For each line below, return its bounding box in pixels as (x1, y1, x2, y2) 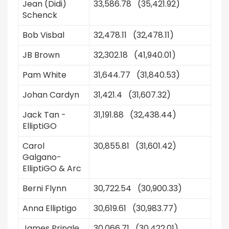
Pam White (22, 69, 66, 81)
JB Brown (22, 49, 60, 61)
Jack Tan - (22, 109, 66, 121)
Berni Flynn (22, 182, 66, 194)
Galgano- (22, 151, 61, 163)
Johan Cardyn (22, 89, 79, 101)
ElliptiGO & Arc (22, 163, 81, 174)
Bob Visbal (22, 29, 64, 41)
